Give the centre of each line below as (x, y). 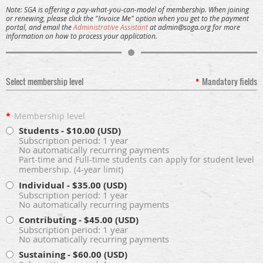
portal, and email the (40, 27)
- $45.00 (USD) (109, 220)
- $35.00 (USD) (97, 186)
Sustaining (42, 255)
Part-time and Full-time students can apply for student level (136, 160)
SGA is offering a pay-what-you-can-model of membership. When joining (136, 10)
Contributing (48, 220)
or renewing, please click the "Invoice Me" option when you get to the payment (127, 18)
